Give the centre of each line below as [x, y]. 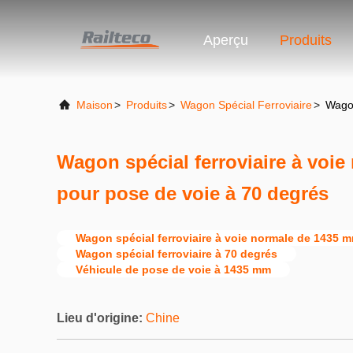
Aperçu [226, 41]
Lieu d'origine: [100, 318]
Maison [95, 105]
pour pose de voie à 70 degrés [193, 193]
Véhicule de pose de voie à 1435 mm [173, 269]
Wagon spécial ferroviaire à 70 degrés [176, 254]
